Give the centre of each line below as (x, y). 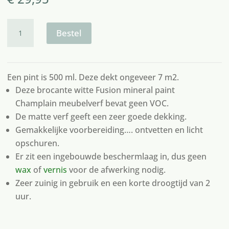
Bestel (69, 33)
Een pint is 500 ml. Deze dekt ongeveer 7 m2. (93, 77)
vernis (55, 170)
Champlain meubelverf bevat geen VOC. (92, 104)
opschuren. (37, 143)
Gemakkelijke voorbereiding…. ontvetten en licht (109, 130)
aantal (20, 51)
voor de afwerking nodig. (116, 170)
